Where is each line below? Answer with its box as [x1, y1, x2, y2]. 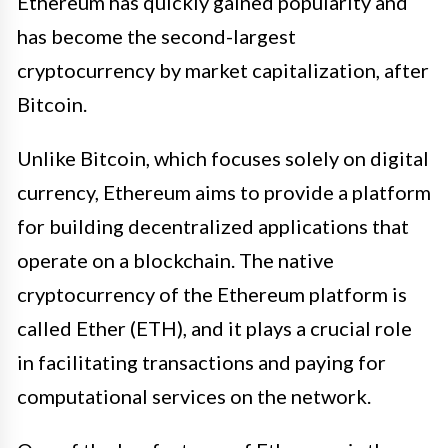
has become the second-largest [17, 23, 296, 48]
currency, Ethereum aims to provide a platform [17, 179, 431, 204]
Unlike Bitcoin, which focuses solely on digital [17, 145, 429, 170]
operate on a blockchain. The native [17, 247, 334, 272]
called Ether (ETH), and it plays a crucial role [17, 315, 412, 340]
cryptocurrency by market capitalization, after [17, 57, 429, 82]
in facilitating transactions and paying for [17, 349, 386, 374]
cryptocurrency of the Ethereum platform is [17, 281, 407, 306]
